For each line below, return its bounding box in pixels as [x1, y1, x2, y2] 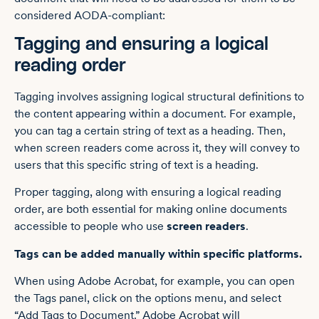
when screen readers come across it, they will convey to [14, 141, 300, 155]
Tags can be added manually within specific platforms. [14, 246, 302, 261]
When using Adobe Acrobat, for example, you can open [14, 274, 295, 288]
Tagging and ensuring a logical [14, 36, 268, 54]
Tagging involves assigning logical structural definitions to [14, 90, 304, 104]
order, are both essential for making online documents [14, 202, 287, 216]
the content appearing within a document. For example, [14, 107, 296, 121]
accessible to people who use [14, 219, 167, 234]
